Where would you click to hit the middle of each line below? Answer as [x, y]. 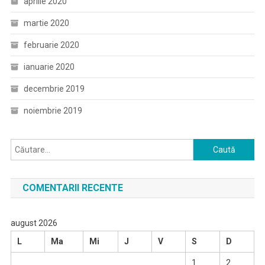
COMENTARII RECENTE [72, 188]
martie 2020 [46, 23]
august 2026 [34, 223]
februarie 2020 [51, 45]
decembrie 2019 [54, 89]
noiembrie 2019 [53, 111]
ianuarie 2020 [49, 67]
